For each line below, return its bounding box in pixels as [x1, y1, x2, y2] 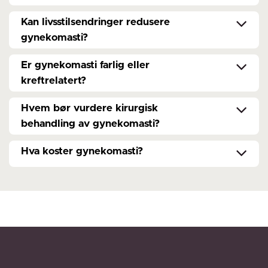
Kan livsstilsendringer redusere [21, 17, 170, 28]
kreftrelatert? [21, 75, 86, 86]
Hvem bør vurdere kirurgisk [21, 103, 158, 114]
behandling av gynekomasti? [21, 118, 160, 129]
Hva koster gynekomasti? [21, 146, 143, 157]
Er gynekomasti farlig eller [21, 60, 150, 71]
